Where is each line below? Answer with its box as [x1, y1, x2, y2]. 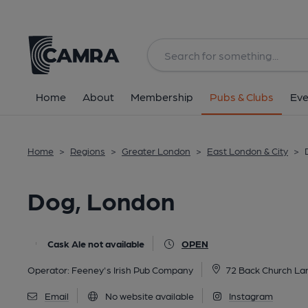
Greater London [122, 145, 190, 156]
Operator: [27, 264, 71, 275]
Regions [70, 145, 105, 156]
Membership [131, 90, 193, 103]
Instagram [229, 290, 274, 301]
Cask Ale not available [47, 238, 144, 249]
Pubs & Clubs [210, 90, 274, 103]
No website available [103, 290, 194, 301]
